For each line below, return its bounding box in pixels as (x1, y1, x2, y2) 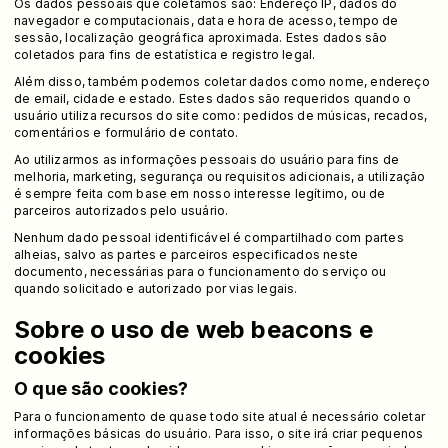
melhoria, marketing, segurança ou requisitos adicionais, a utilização (14, 168, 426, 184)
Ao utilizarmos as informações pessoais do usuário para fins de (14, 151, 400, 167)
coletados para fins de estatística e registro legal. (14, 46, 316, 62)
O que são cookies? (14, 377, 189, 399)
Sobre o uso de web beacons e (14, 314, 374, 344)
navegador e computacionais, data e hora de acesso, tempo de (14, 12, 399, 28)
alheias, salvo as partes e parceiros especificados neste (14, 246, 359, 262)
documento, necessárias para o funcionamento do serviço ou (14, 263, 387, 279)
